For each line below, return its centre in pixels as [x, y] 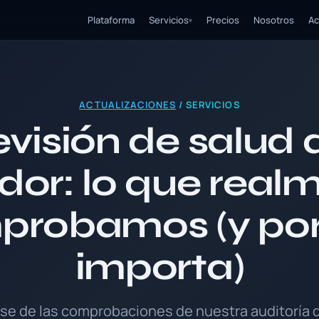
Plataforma [111, 20]
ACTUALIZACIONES [128, 105]
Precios [223, 20]
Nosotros [274, 20]
